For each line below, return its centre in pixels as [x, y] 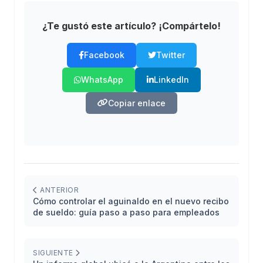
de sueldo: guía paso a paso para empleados [126, 212]
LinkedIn [171, 79]
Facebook [104, 55]
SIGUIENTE [54, 252]
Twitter [170, 55]
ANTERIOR [58, 190]
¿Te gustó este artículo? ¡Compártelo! [131, 26]
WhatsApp [102, 79]
